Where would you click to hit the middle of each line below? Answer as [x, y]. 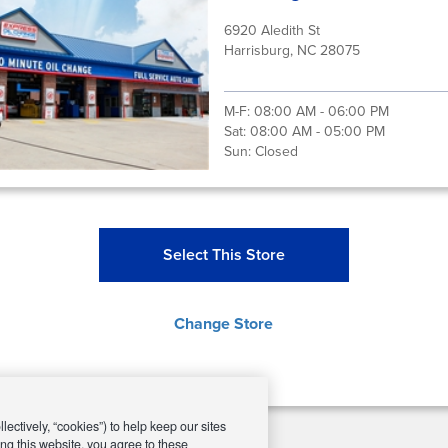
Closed [276, 151]
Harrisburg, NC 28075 [291, 50]
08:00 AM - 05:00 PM [317, 131]
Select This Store [223, 254]
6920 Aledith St [271, 30]
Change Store [224, 323]
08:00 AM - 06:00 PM [321, 111]
